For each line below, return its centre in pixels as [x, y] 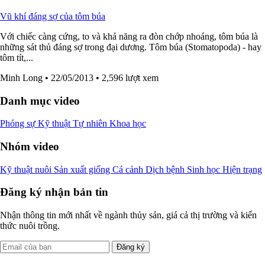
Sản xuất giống [83, 169]
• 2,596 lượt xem [127, 77]
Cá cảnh [129, 169]
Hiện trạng [242, 169]
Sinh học [205, 169]
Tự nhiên [91, 124]
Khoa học [128, 124]
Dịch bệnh [166, 169]
